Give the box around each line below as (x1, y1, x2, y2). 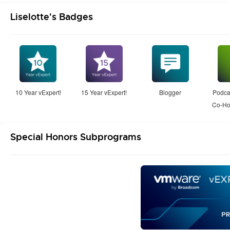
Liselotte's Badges (10, 11, 93, 23)
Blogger (159, 88, 182, 97)
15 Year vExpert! (81, 88, 127, 97)
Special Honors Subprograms (10, 131, 141, 143)
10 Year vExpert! (15, 88, 61, 97)
